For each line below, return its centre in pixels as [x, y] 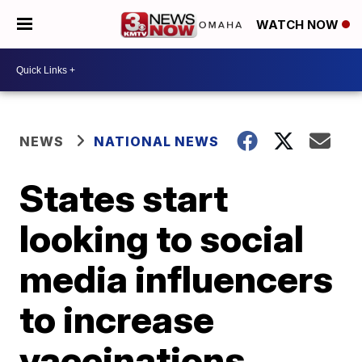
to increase [117, 319]
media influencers [177, 279]
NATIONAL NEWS [157, 141]
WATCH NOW [299, 25]
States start [124, 198]
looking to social [162, 238]
